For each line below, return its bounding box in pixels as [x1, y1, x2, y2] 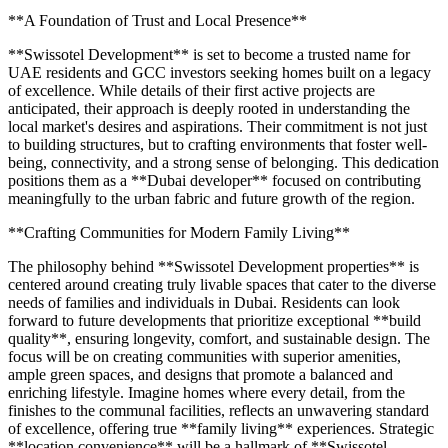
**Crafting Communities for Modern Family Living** [8, 223, 350, 241]
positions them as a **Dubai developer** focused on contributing [8, 171, 421, 189]
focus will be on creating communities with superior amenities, [8, 347, 401, 365]
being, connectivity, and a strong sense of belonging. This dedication [8, 153, 439, 171]
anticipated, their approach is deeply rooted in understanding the [8, 99, 410, 117]
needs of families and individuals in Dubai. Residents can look [8, 293, 400, 311]
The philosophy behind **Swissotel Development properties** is [8, 257, 419, 275]
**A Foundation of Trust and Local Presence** [8, 11, 307, 29]
